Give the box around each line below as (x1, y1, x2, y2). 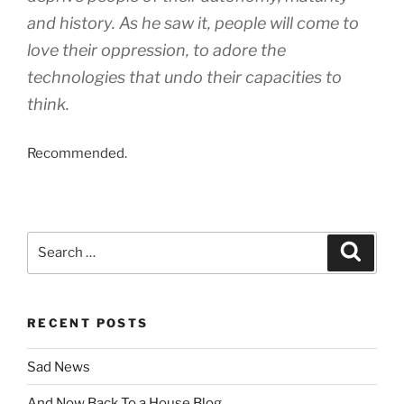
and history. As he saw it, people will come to (27, 13, 359, 32)
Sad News (27, 358, 90, 375)
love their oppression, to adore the (27, 40, 286, 60)
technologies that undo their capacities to (27, 67, 342, 87)
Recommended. (27, 144, 127, 161)
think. (27, 94, 69, 114)
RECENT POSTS (27, 315, 149, 330)
